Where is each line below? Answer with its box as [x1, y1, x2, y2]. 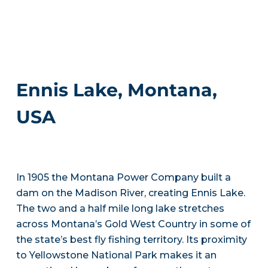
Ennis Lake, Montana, [16, 79, 217, 101]
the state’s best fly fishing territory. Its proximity [16, 234, 247, 245]
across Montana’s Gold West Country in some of [16, 218, 251, 230]
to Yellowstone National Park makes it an [16, 249, 217, 261]
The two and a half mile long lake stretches [16, 203, 224, 214]
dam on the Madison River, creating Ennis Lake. [16, 187, 245, 199]
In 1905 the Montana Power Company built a [16, 172, 231, 183]
